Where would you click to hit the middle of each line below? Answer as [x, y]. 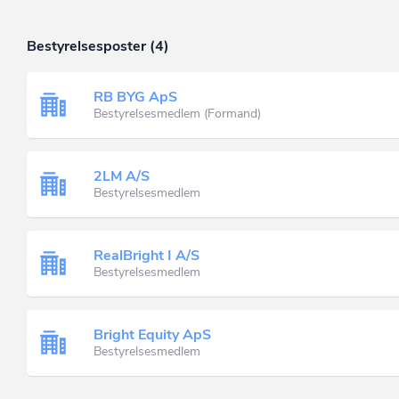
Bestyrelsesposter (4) [98, 46]
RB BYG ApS [135, 97]
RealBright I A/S [147, 255]
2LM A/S [122, 176]
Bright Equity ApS [152, 334]
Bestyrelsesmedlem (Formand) [177, 113]
